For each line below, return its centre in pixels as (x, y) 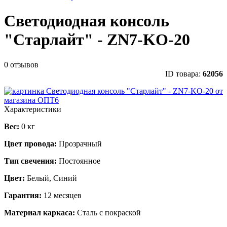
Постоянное (80, 161)
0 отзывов (21, 64)
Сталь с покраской (109, 212)
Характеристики (33, 109)
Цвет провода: (31, 143)
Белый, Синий (52, 178)
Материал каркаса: (41, 212)
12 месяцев (63, 195)
